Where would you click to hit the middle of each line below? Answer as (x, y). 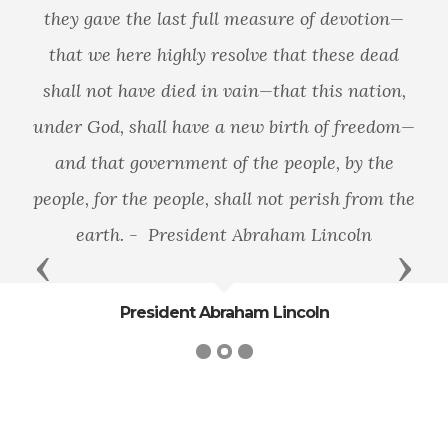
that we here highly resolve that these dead (224, 55)
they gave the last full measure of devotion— (224, 19)
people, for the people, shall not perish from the (224, 199)
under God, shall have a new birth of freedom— (224, 127)
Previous (83, 267)
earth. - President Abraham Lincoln (224, 235)
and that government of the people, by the (224, 163)
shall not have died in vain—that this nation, (224, 91)
